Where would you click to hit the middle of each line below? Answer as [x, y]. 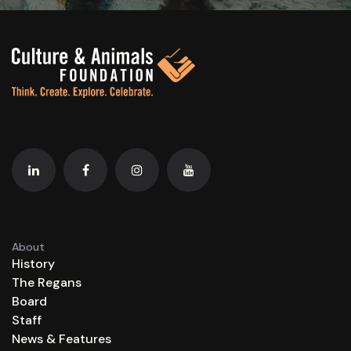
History [33, 264]
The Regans [47, 283]
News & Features [62, 339]
